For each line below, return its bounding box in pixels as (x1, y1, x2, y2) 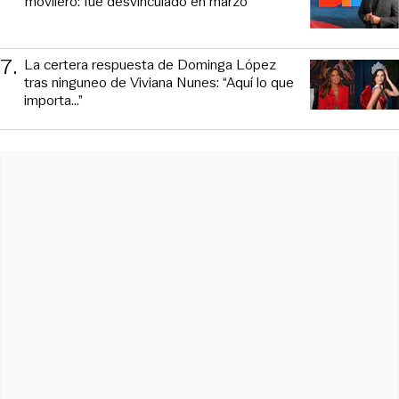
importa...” (24, 90, 83, 111)
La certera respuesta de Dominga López (24, 54, 276, 76)
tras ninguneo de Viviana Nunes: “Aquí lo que (24, 72, 294, 94)
